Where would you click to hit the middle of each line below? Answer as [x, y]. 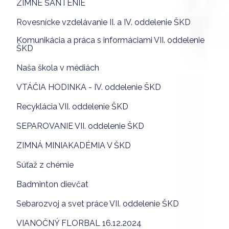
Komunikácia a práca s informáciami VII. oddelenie [110, 40]
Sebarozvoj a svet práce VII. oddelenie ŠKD [98, 203]
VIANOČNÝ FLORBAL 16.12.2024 [79, 223]
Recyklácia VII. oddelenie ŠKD [72, 106]
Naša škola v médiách [58, 67]
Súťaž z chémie [45, 165]
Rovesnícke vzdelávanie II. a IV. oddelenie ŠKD [104, 22]
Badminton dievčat [52, 184]
